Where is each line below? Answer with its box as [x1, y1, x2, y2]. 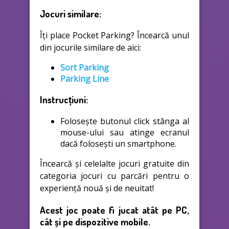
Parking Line [60, 73, 109, 84]
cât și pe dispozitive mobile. [40, 215, 150, 227]
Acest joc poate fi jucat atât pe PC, [40, 203, 189, 216]
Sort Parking [60, 61, 109, 73]
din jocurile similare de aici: [40, 41, 141, 53]
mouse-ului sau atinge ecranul [60, 127, 189, 139]
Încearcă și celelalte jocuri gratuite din [40, 158, 189, 170]
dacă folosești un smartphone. [60, 138, 176, 150]
